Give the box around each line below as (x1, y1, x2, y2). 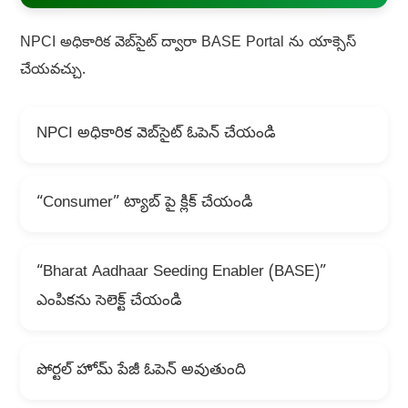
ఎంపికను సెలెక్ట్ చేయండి (36, 291, 182, 313)
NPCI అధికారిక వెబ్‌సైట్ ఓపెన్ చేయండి (36, 124, 276, 146)
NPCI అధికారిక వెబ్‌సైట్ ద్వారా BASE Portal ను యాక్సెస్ (19, 34, 356, 55)
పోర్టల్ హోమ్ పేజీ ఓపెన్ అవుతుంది (36, 361, 246, 382)
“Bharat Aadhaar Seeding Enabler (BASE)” (36, 262, 326, 284)
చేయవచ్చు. (19, 61, 86, 82)
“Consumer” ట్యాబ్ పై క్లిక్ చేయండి (36, 193, 253, 215)
